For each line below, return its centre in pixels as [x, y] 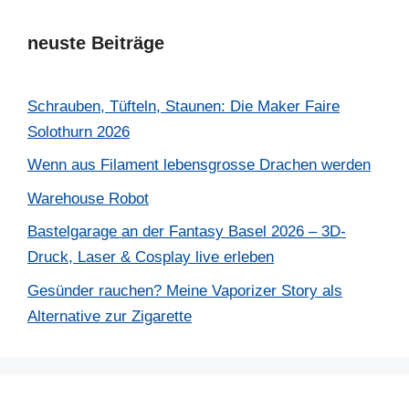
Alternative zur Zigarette [110, 316]
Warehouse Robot [88, 198]
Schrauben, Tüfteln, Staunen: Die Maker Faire [184, 106]
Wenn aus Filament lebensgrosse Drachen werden [199, 165]
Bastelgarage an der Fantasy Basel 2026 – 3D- [187, 232]
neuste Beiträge [96, 42]
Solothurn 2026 [79, 131]
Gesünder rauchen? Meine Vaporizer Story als [185, 290]
